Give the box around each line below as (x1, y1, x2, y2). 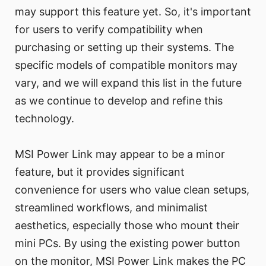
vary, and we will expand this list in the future (15, 76, 242, 89)
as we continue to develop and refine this (15, 94, 223, 107)
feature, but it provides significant (15, 165, 185, 178)
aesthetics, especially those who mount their (15, 218, 239, 232)
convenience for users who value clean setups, (15, 183, 249, 196)
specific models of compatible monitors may (15, 58, 237, 71)
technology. (15, 112, 74, 125)
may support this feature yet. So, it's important (15, 5, 251, 18)
